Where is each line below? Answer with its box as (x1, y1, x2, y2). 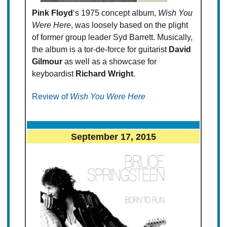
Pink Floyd (32, 9, 73, 18)
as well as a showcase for (62, 57, 157, 66)
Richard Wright (75, 69, 134, 79)
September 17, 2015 (70, 131, 156, 142)
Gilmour (32, 57, 63, 66)
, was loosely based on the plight (71, 21, 188, 30)
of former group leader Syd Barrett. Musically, (32, 33, 193, 42)
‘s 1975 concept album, (73, 9, 159, 18)
